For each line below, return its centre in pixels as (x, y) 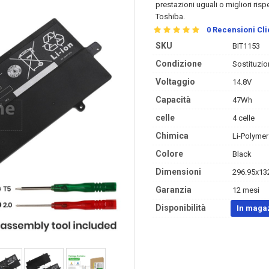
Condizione (179, 64)
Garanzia (174, 190)
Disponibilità (181, 208)
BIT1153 (245, 46)
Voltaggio (175, 82)
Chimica (172, 136)
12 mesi (245, 190)
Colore (169, 154)
